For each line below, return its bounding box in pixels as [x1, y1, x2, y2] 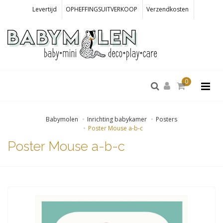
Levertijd [32, 5, 57, 13]
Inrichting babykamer [87, 115, 147, 123]
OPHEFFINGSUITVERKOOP [66, 5, 137, 13]
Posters [156, 115, 177, 123]
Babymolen [46, 115, 78, 123]
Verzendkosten [146, 5, 189, 13]
